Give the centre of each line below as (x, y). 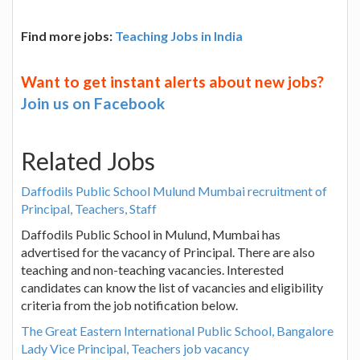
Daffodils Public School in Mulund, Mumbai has (151, 234)
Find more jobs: (68, 35)
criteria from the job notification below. (129, 305)
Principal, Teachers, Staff (89, 208)
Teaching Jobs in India (179, 35)
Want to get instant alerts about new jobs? (172, 81)
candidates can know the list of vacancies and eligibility (172, 287)
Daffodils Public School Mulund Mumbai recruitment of (174, 190)
